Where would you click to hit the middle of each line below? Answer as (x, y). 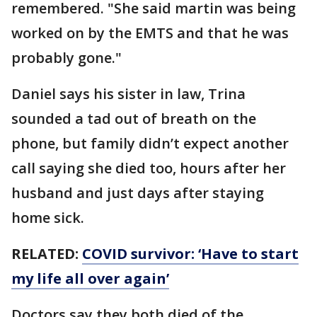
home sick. (48, 218)
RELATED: (47, 254)
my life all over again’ (90, 278)
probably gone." (67, 58)
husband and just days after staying (138, 193)
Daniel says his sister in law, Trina (128, 94)
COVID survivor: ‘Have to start (190, 254)
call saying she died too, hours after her (149, 168)
